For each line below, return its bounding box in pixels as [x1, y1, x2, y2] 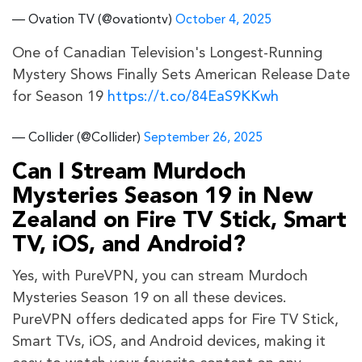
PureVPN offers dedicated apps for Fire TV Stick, [12, 312, 339, 327]
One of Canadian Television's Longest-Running [12, 45, 322, 61]
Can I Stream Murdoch [12, 161, 246, 184]
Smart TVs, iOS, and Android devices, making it [12, 334, 326, 349]
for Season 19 [12, 89, 107, 104]
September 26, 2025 [144, 131, 263, 145]
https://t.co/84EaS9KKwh [107, 89, 279, 104]
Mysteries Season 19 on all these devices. [12, 290, 287, 305]
